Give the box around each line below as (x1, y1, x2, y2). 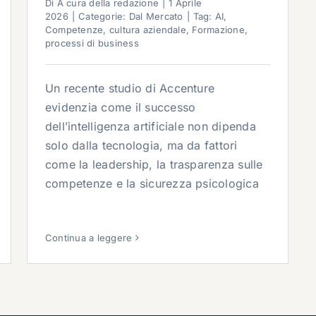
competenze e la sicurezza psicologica (45, 176, 259, 191)
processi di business (45, 37, 139, 49)
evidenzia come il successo (45, 100, 196, 115)
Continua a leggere (45, 231, 133, 243)
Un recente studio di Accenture (45, 81, 215, 96)
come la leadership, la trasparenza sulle (45, 157, 263, 172)
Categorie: (78, 11, 129, 23)
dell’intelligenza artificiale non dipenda (45, 119, 256, 134)
